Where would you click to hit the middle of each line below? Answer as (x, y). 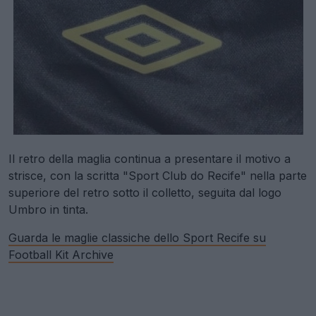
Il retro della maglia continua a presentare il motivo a (150, 159)
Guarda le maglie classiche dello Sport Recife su (137, 238)
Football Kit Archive (61, 255)
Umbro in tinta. (48, 210)
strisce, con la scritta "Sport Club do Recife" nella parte (158, 176)
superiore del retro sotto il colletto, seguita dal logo (145, 193)
